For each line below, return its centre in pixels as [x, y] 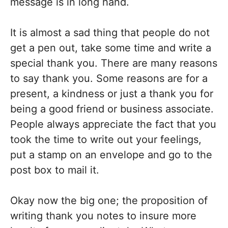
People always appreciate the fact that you [113, 124]
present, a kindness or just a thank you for [112, 94]
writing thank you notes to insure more [103, 216]
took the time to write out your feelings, [106, 139]
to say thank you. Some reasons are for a [109, 78]
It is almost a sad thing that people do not [110, 33]
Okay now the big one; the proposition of [109, 201]
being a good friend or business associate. [112, 109]
